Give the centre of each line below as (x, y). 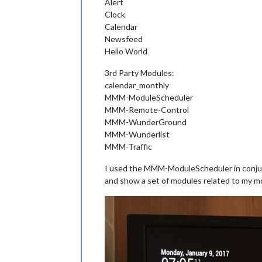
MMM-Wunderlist (137, 134)
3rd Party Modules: (139, 73)
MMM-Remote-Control (147, 110)
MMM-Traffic (128, 146)
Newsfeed (124, 39)
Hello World (126, 51)
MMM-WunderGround (146, 122)
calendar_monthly (137, 85)
